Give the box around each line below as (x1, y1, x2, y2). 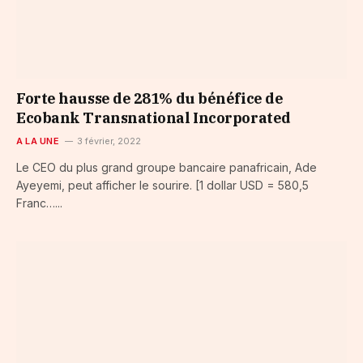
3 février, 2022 (76, 135, 141, 147)
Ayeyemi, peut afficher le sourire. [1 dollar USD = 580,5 (16, 178, 309, 193)
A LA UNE (16, 135, 59, 147)
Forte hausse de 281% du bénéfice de (16, 89, 284, 109)
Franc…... (16, 196, 62, 211)
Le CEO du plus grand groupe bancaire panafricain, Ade (16, 160, 317, 175)
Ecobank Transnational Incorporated (16, 109, 291, 128)
